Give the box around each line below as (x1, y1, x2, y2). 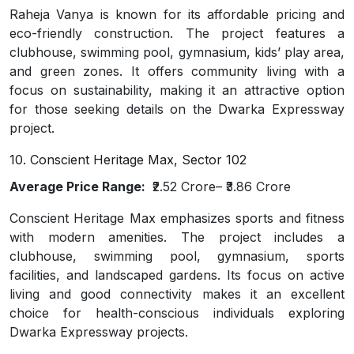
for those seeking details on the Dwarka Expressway (9, 101, 345, 117)
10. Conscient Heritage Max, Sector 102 (9, 152, 247, 168)
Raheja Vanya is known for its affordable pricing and (9, 6, 345, 22)
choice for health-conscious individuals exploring (9, 305, 345, 321)
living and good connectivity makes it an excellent (9, 286, 345, 302)
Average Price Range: (9, 179, 149, 194)
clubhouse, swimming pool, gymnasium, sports (9, 248, 345, 264)
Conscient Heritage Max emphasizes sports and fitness (9, 210, 345, 226)
